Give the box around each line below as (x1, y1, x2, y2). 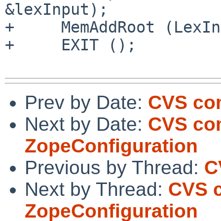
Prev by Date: (25, 91, 148, 113)
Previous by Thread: (25, 156, 204, 178)
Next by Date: (25, 113, 148, 135)
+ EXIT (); (5, 36, 136, 54)
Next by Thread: (25, 178, 168, 200)
